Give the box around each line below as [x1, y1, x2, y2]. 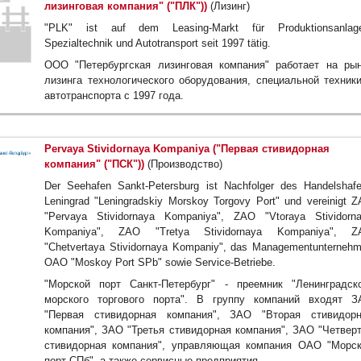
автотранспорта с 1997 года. [44, 89, 184, 102]
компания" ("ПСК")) [44, 158, 144, 171]
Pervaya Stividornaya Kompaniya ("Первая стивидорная [44, 143, 330, 156]
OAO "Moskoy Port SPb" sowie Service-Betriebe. [44, 256, 276, 269]
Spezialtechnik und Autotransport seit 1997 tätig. [44, 37, 271, 50]
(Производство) [144, 158, 222, 171]
